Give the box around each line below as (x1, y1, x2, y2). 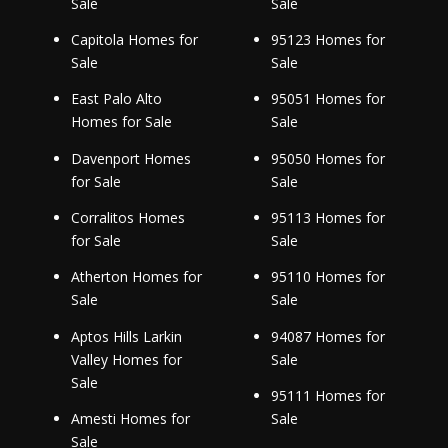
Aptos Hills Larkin (70, 326, 182, 346)
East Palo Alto (70, 89, 162, 109)
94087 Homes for (270, 326, 385, 346)
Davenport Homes (70, 148, 191, 168)
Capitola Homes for (70, 30, 198, 50)
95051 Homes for (270, 89, 385, 109)
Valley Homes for (70, 349, 182, 369)
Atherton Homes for (70, 267, 202, 287)
